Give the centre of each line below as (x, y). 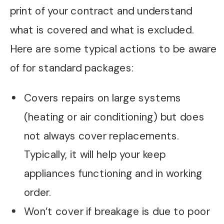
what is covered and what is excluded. (102, 30)
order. (37, 192)
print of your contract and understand (101, 11)
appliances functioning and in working (113, 174)
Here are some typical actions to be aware (113, 49)
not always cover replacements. (101, 136)
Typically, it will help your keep (95, 155)
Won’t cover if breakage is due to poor (117, 211)
